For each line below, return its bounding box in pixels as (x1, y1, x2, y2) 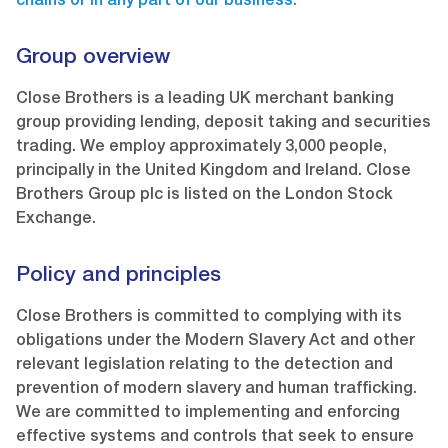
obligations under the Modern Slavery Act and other (16, 334, 415, 351)
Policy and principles (16, 266, 221, 288)
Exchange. (16, 212, 96, 229)
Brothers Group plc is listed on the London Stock (16, 188, 393, 205)
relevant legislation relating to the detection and (16, 358, 393, 375)
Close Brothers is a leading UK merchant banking (16, 92, 394, 109)
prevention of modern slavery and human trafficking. (16, 382, 417, 399)
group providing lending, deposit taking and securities (16, 116, 431, 133)
